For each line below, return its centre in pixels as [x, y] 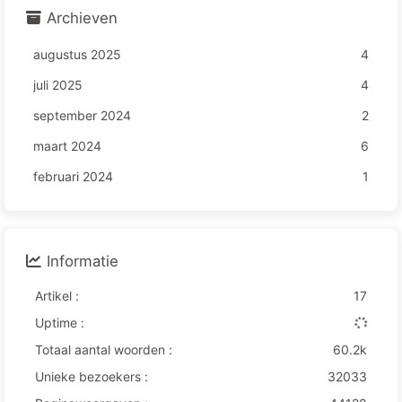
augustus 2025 [77, 55]
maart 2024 [67, 146]
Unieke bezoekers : [92, 377]
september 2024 [82, 116]
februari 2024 [73, 177]
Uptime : [60, 323]
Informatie [83, 262]
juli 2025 [58, 85]
